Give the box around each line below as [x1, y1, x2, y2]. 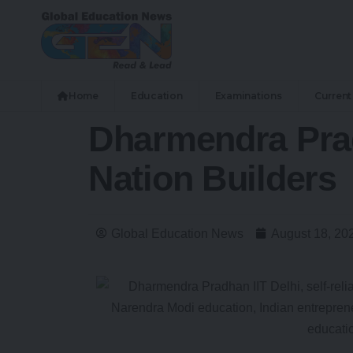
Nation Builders [88, 158, 336, 199]
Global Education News [111, 226, 243, 240]
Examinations [214, 89, 282, 102]
